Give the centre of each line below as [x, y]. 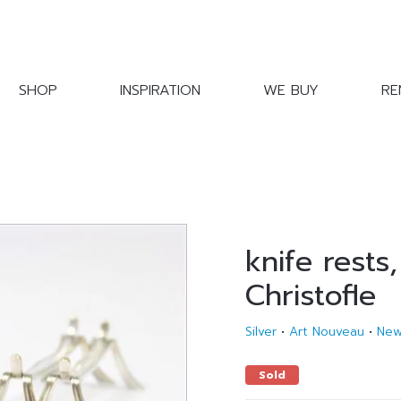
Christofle [311, 296]
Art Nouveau [327, 332]
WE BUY [291, 91]
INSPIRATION [160, 91]
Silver [261, 332]
